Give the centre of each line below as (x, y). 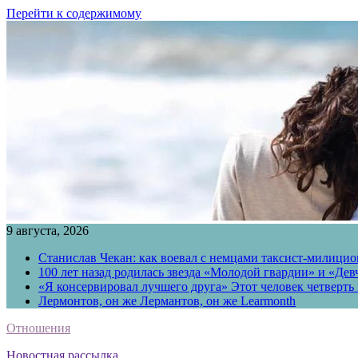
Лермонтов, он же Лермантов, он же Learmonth (167, 301)
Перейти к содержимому (74, 13)
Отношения (38, 328)
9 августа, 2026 (48, 231)
